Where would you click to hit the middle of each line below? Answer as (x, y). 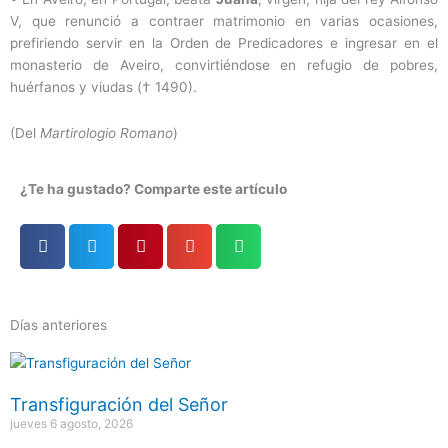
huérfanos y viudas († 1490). (103, 87)
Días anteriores (58, 325)
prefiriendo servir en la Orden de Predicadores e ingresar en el (224, 43)
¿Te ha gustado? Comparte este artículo (153, 189)
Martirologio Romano (106, 133)
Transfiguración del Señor (119, 405)
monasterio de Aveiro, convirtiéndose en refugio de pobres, (224, 65)
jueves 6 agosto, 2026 (71, 424)
